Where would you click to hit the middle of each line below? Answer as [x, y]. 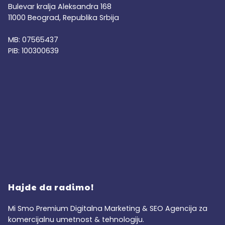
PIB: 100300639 [33, 50]
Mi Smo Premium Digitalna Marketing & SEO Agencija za [108, 209]
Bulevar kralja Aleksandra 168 [60, 6]
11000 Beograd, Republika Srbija [64, 17]
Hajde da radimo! [51, 187]
